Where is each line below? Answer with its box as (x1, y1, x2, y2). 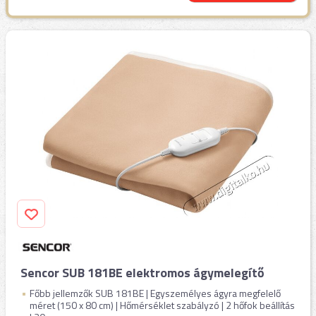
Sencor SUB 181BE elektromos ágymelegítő (20, 263, 265, 282)
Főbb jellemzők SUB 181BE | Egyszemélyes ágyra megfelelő (30, 286, 281, 300)
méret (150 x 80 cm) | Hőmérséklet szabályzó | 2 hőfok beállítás (30, 298, 295, 312)
